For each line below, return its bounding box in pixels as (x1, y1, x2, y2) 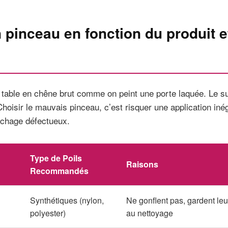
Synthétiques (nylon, (30, 194, 104, 206)
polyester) (30, 207, 66, 219)
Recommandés (30, 165, 89, 177)
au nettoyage (126, 207, 173, 219)
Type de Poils (30, 152, 82, 164)
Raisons (126, 158, 158, 170)
